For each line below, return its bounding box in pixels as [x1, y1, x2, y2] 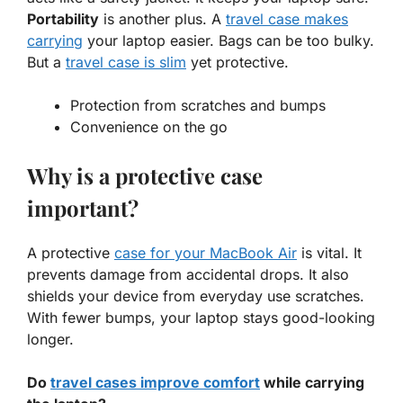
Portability [27, 10, 99, 29]
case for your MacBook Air [114, 244, 297, 263]
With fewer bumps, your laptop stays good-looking [27, 309, 375, 327]
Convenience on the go [70, 118, 228, 137]
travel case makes [226, 10, 348, 29]
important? [27, 193, 139, 223]
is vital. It [297, 244, 362, 263]
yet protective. [186, 53, 289, 72]
